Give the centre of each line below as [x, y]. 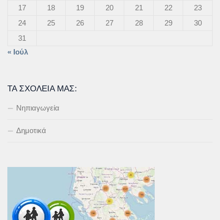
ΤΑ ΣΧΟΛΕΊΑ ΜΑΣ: [42, 88]
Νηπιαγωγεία [38, 108]
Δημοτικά [31, 130]
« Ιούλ [18, 52]
